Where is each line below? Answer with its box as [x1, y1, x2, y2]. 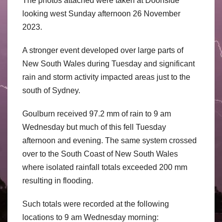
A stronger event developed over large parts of [22, 46, 183, 55]
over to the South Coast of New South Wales [22, 149, 178, 158]
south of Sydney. [22, 86, 80, 95]
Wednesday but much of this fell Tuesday [22, 122, 166, 131]
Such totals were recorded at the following [22, 199, 169, 208]
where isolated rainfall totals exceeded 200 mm [22, 163, 187, 171]
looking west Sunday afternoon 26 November [22, 9, 180, 18]
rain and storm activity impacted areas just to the [22, 72, 190, 81]
